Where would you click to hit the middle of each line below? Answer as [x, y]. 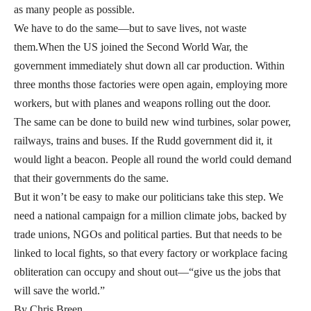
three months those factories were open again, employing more [151, 85]
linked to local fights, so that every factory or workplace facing [151, 253]
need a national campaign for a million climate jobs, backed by [150, 216]
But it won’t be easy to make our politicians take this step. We [149, 197]
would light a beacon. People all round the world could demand [153, 160]
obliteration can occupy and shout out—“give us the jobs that [147, 272]
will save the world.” [59, 291]
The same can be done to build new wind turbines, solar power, [152, 122]
